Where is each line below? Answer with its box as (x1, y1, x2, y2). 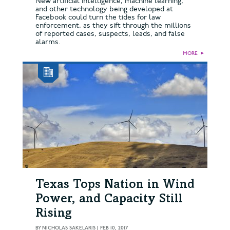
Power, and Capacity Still (35, 194, 183, 206)
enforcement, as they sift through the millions (35, 21, 191, 30)
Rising (35, 208, 72, 221)
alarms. (35, 37, 61, 47)
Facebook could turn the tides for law (35, 13, 161, 22)
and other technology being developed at (35, 5, 173, 14)
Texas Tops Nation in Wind (35, 179, 195, 192)
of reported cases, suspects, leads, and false (35, 29, 185, 39)
